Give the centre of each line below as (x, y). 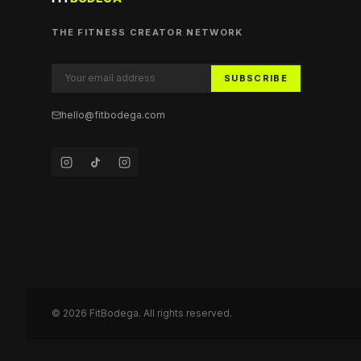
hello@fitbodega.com (113, 115)
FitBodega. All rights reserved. (160, 313)
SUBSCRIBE (256, 78)
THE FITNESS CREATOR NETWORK (147, 33)
